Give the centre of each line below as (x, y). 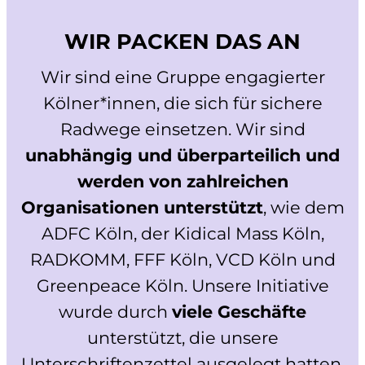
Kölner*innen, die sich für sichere (182, 103)
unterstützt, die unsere (182, 338)
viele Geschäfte (239, 312)
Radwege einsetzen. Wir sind (182, 130)
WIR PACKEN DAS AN (182, 41)
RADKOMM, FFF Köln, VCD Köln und (182, 260)
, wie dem (303, 208)
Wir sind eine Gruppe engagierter (182, 77)
